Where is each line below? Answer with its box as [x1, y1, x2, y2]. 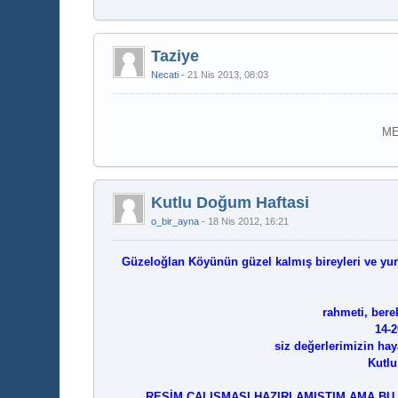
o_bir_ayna [151, 216, 200, 227]
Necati [151, 69, 179, 80]
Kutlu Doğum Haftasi [151, 194, 310, 211]
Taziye [151, 47, 200, 65]
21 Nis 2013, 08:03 [187, 69, 269, 80]
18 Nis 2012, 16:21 [208, 216, 290, 227]
